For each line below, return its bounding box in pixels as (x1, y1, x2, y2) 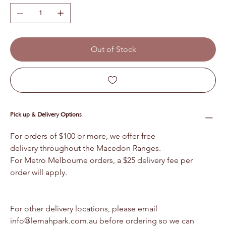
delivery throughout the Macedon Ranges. (10, 143, 161, 153)
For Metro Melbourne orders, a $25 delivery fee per (10, 155, 195, 165)
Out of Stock (91, 44, 136, 54)
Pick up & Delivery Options (10, 111, 82, 118)
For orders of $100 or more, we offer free (10, 131, 157, 141)
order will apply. (10, 167, 67, 177)
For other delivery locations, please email (10, 203, 159, 213)
